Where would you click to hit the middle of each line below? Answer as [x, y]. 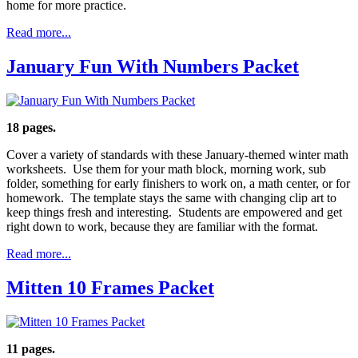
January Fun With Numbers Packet [153, 67]
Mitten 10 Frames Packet [110, 288]
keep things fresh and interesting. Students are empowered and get [174, 213]
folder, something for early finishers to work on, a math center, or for [178, 184]
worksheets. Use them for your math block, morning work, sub [166, 169]
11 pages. [31, 348]
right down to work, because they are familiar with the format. [164, 227]
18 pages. [31, 128]
